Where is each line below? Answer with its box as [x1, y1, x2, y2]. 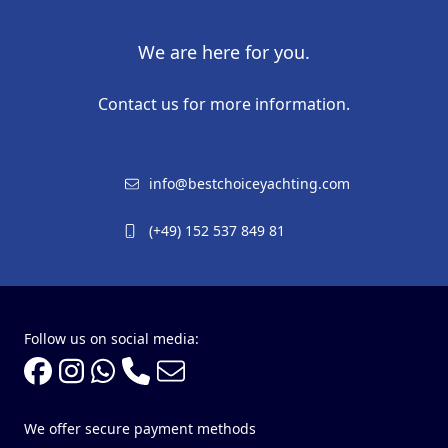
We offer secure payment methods [24, 418, 256, 438]
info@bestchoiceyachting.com [148, 173, 350, 193]
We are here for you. [138, 39, 310, 64]
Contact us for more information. [98, 92, 350, 115]
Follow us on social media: [24, 328, 199, 348]
